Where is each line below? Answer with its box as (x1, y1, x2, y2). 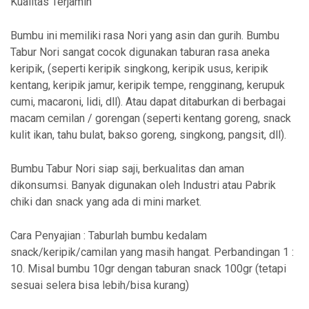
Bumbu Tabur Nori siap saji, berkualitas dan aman (10, 162, 244, 175)
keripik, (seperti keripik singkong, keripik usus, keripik (10, 62, 268, 75)
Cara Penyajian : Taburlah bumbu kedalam (10, 229, 207, 242)
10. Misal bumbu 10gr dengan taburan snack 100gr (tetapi (10, 262, 286, 275)
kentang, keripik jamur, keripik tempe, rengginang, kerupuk (10, 79, 285, 92)
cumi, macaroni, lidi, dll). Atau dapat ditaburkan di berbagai (10, 95, 286, 108)
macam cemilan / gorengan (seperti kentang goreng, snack (10, 112, 291, 125)
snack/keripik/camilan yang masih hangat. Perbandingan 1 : (10, 246, 294, 259)
